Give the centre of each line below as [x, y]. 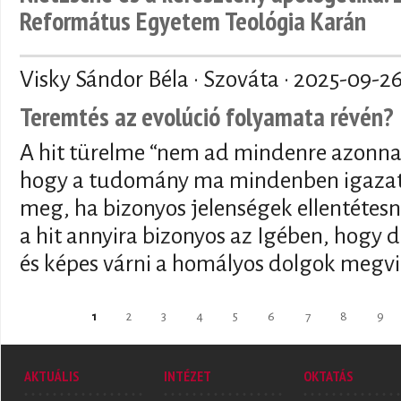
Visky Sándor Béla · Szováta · [157, 79]
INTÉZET [188, 376]
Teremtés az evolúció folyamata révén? [207, 116]
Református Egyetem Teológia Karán [193, 20]
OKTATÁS [328, 376]
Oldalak [46, 318]
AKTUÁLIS [52, 376]
